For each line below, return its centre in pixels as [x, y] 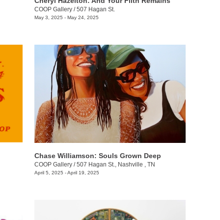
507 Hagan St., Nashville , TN [116, 165]
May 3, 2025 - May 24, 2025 [66, 17]
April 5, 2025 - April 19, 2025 [67, 173]
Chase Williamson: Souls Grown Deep [97, 156]
